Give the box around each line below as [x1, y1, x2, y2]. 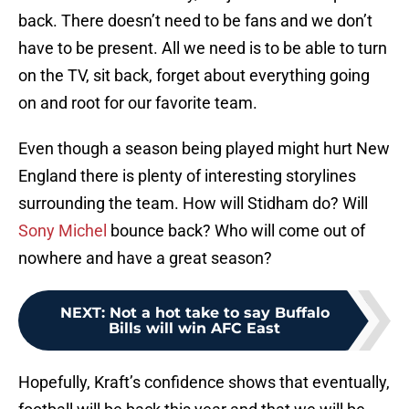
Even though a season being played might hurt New [18, 139, 390, 159]
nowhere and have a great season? [18, 248, 272, 268]
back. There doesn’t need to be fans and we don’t [18, 11, 372, 31]
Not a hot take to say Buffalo [109, 304, 330, 322]
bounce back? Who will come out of [107, 221, 365, 241]
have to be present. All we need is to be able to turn [18, 38, 387, 58]
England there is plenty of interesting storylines [18, 166, 356, 186]
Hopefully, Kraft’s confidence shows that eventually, [18, 372, 390, 393]
